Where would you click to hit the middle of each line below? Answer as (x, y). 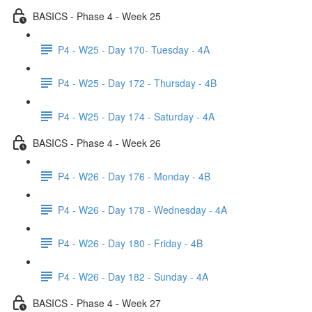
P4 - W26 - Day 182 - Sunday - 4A (133, 276)
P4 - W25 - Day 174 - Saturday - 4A (136, 116)
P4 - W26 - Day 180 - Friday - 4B (130, 243)
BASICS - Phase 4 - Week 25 (97, 16)
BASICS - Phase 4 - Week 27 (97, 303)
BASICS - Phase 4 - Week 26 (97, 142)
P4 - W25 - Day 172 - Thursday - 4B (137, 83)
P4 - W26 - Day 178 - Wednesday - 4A (142, 209)
